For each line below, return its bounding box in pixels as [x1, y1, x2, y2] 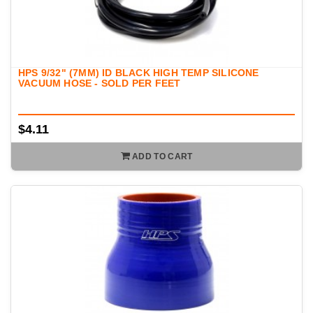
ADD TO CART [132, 152, 193, 162]
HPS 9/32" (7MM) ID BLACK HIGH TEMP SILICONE [18, 67, 259, 79]
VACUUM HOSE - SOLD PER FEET [18, 78, 181, 89]
